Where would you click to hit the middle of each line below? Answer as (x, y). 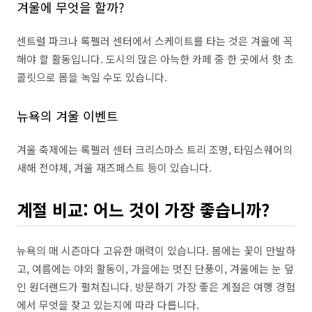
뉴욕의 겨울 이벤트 (68, 116)
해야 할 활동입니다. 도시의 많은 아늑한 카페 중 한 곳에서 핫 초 (155, 59)
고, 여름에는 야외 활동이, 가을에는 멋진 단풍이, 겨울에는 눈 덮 (155, 268)
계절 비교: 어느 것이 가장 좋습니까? (143, 209)
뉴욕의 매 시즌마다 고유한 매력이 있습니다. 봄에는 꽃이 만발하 (156, 250)
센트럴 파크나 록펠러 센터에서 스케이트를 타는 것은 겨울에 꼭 (155, 41)
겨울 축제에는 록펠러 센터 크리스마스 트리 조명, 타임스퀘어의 (155, 149)
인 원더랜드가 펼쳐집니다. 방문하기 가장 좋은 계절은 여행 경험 (156, 287)
